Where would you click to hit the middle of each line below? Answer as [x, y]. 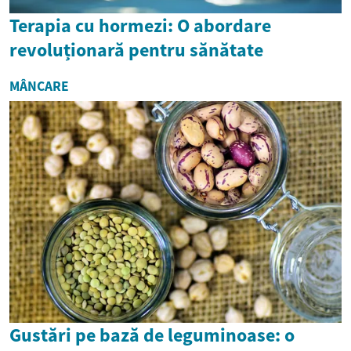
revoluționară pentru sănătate [136, 50]
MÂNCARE [39, 87]
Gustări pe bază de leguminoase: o [152, 335]
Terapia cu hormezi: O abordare [140, 26]
